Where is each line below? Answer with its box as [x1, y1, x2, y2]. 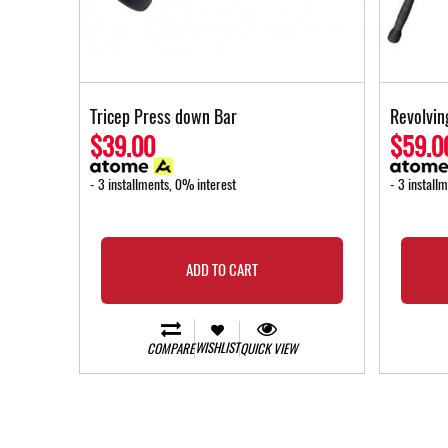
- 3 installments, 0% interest [90, 175, 236, 195]
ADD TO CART [185, 260, 258, 281]
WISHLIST [195, 338, 239, 356]
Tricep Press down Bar [90, 104, 237, 130]
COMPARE [147, 340, 194, 358]
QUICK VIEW [240, 340, 297, 358]
